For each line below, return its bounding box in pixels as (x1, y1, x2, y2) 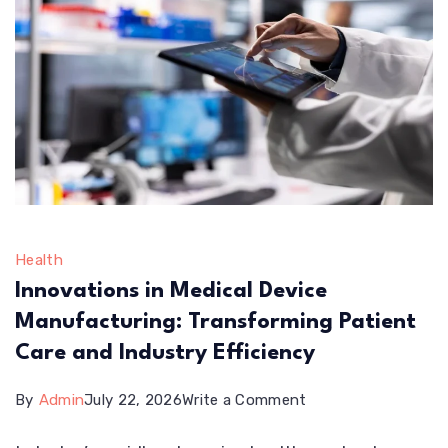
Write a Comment (182, 390, 307, 409)
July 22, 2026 (84, 390, 183, 409)
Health (15, 250, 63, 269)
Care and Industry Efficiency (15, 341, 315, 364)
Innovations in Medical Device (15, 279, 327, 302)
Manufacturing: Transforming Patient (15, 310, 416, 333)
